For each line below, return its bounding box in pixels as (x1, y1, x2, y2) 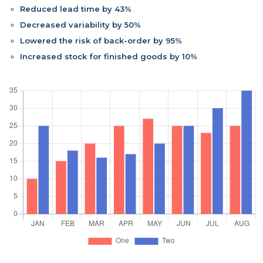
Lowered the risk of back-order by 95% (20, 35, 182, 45)
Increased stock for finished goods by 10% (20, 51, 197, 61)
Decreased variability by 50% (20, 19, 141, 29)
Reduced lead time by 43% (20, 4, 131, 14)
